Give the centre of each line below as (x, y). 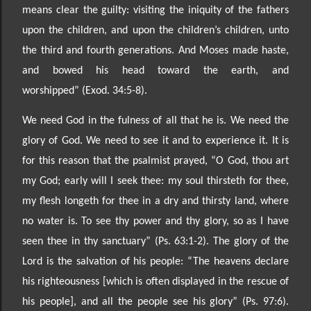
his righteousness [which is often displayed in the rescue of (155, 281)
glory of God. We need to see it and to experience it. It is (155, 141)
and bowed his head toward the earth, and (155, 70)
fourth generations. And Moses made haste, (187, 50)
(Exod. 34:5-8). (115, 91)
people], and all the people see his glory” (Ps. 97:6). (164, 302)
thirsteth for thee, (248, 181)
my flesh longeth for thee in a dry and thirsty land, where (155, 201)
